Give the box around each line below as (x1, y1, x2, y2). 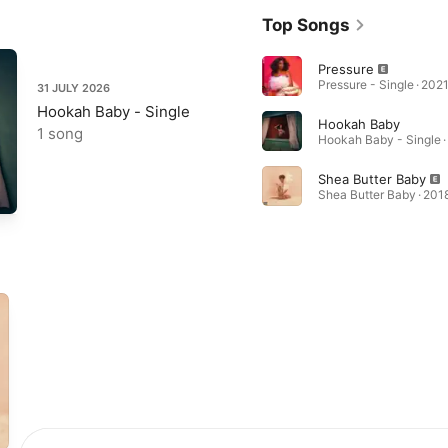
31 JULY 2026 (37, 80, 110, 95)
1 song (37, 123, 83, 143)
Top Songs (261, 14, 350, 35)
